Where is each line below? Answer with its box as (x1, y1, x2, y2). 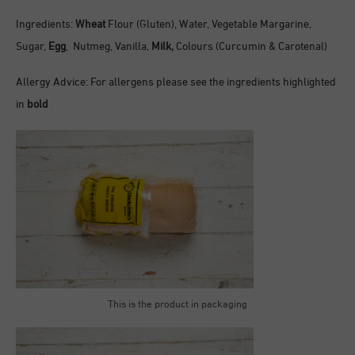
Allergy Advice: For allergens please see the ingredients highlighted (16, 76, 336, 90)
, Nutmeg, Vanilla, (66, 40, 151, 55)
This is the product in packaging (108, 298, 247, 311)
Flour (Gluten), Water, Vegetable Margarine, (108, 18, 311, 32)
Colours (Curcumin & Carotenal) (174, 40, 327, 55)
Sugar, (16, 40, 48, 55)
